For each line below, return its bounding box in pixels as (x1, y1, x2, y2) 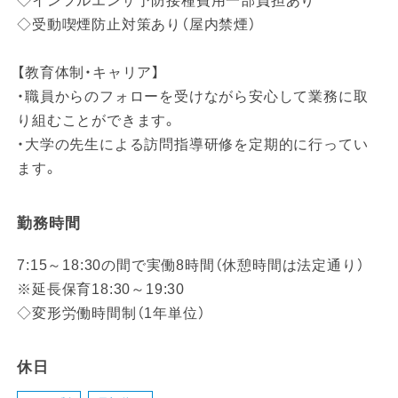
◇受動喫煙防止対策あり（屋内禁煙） (17, 17, 257, 33)
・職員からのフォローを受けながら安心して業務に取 (17, 89, 369, 105)
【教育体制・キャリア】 (17, 65, 160, 81)
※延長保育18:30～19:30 (17, 281, 185, 297)
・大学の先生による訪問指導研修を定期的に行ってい (17, 137, 369, 153)
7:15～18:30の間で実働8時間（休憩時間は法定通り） (17, 257, 365, 273)
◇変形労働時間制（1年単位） (17, 305, 206, 321)
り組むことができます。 (17, 113, 178, 129)
